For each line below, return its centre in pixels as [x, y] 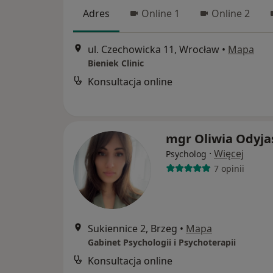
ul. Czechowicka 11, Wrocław [154, 50]
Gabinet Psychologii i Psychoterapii [162, 242]
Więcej [229, 154]
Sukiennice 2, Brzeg [133, 229]
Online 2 [231, 13]
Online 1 [161, 13]
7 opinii [229, 168]
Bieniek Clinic [116, 63]
